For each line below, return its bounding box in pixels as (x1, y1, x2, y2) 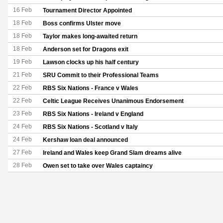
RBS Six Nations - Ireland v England (43, 111, 143, 117)
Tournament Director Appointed (43, 7, 132, 13)
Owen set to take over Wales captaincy (43, 163, 153, 169)
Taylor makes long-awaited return (43, 33, 137, 39)
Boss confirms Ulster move (43, 20, 121, 26)
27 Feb (13, 149, 32, 155)
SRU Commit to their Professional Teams (43, 72, 159, 78)
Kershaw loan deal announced (43, 137, 128, 143)
